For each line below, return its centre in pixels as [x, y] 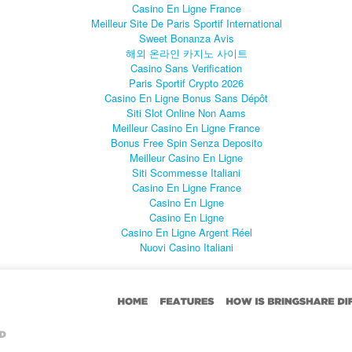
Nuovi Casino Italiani [186, 247]
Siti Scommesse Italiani [186, 172]
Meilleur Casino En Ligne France [186, 127]
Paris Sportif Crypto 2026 [186, 82]
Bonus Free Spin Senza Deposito [186, 142]
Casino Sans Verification [186, 68]
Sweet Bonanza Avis [186, 38]
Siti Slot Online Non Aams [186, 112]
